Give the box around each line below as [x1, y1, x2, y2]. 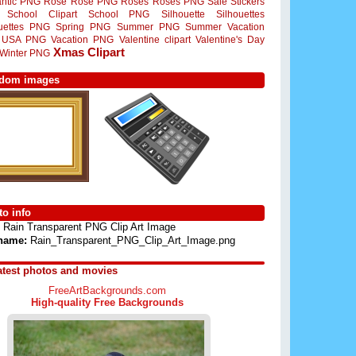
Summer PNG [116, 21, 180, 32]
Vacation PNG [51, 34, 114, 44]
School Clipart [7, 9, 77, 19]
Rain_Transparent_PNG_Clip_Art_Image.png [27, 234, 235, 247]
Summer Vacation [185, 21, 265, 32]
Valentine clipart [118, 34, 191, 44]
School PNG [88, 9, 150, 19]
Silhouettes [216, 9, 265, 19]
